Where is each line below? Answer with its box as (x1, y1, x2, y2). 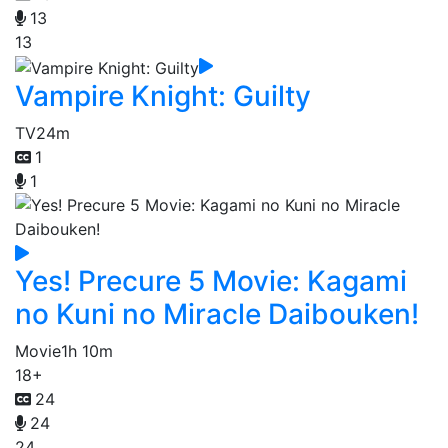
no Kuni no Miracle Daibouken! (15, 296, 419, 331)
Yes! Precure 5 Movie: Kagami (15, 263, 407, 298)
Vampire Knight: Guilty (15, 78, 311, 113)
